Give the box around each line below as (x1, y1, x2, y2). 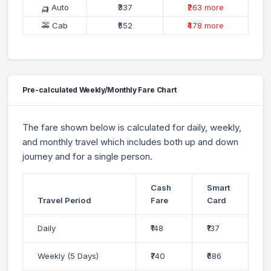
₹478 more (188, 20, 224, 30)
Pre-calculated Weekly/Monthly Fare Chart (22, 85, 177, 94)
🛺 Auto (41, 2, 69, 12)
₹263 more (188, 2, 224, 12)
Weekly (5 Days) (38, 250, 99, 261)
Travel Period (38, 195, 91, 205)
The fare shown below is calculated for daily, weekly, (22, 121, 241, 133)
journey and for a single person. (22, 150, 152, 162)
